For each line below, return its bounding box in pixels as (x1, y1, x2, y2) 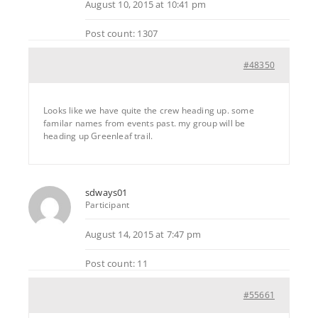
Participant (85, 198, 130, 211)
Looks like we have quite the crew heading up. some (43, 104, 254, 116)
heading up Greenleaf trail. (43, 129, 153, 142)
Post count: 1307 (85, 26, 158, 40)
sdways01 (85, 185, 128, 199)
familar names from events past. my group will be (43, 116, 246, 129)
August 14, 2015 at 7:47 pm (85, 227, 202, 241)
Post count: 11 (85, 256, 148, 270)
